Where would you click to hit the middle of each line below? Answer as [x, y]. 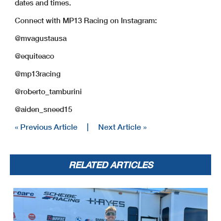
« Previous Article [46, 127]
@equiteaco [35, 56]
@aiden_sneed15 [43, 109]
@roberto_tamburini [48, 92]
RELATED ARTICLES [110, 165]
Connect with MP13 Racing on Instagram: [86, 20]
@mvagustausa [41, 38]
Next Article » [122, 127]
